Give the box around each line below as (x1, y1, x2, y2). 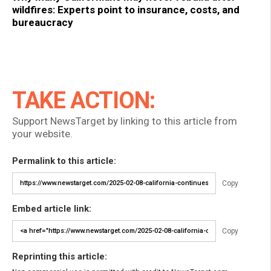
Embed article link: (12, 203, 91, 214)
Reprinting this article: (12, 250, 107, 262)
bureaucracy (12, 16, 73, 28)
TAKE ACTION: (12, 87, 155, 114)
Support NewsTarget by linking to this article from (12, 114, 237, 127)
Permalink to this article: (12, 155, 116, 166)
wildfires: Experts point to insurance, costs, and (12, 3, 240, 16)
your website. (12, 127, 73, 140)
